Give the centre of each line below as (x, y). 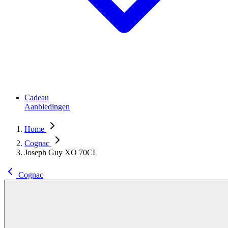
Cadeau (37, 97)
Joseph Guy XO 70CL (61, 152)
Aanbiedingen (47, 107)
